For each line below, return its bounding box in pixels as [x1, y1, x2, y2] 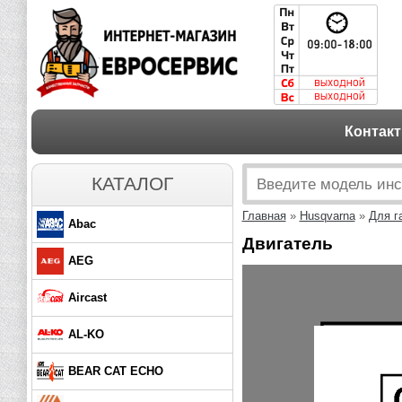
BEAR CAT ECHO [67, 364, 163, 378]
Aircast [67, 291, 107, 304]
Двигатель [241, 233, 333, 253]
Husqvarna [299, 209, 355, 223]
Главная [241, 209, 286, 223]
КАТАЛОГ [91, 173, 173, 195]
